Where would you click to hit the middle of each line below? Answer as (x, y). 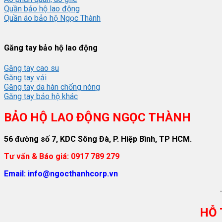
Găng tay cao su (31, 68)
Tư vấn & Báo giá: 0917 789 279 (62, 157)
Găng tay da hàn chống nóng (52, 87)
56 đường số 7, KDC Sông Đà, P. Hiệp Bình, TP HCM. (98, 139)
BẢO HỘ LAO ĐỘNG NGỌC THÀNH (97, 118)
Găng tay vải (25, 77)
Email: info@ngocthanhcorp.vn (61, 174)
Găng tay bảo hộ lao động (51, 48)
